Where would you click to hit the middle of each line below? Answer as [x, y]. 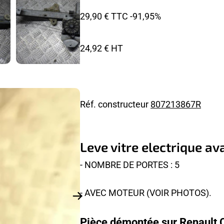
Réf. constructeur [115, 104]
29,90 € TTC [104, 16]
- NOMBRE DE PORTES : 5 [130, 164]
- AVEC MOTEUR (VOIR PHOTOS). [146, 192]
